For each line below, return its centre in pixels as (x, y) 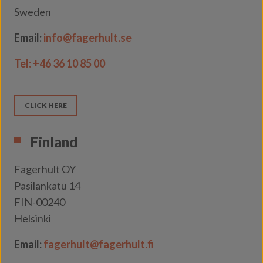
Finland (54, 142)
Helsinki (33, 218)
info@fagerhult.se (87, 38)
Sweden (33, 12)
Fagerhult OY (45, 169)
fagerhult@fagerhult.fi (99, 244)
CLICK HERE (46, 105)
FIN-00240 (40, 202)
